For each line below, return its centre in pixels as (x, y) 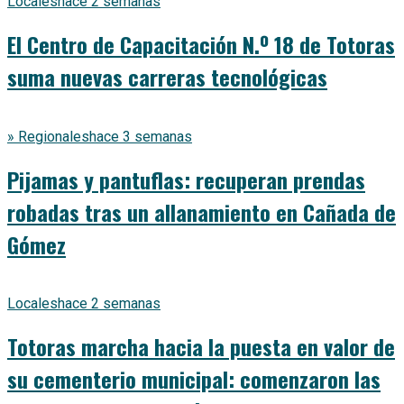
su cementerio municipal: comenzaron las (194, 379)
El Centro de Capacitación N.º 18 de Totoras (201, 44)
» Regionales (48, 136)
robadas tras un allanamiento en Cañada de (202, 211)
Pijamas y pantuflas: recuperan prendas (186, 179)
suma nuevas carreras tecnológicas (167, 76)
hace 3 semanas (141, 136)
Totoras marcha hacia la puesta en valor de (201, 347)
